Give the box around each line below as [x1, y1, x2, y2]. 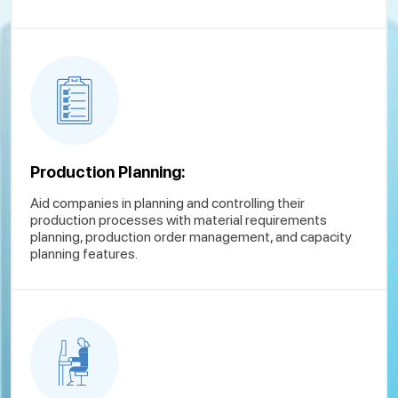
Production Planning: [30, 162, 186, 181]
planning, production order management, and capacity [30, 227, 352, 245]
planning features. [30, 244, 138, 262]
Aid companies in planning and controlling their [30, 194, 305, 211]
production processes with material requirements [30, 211, 327, 228]
